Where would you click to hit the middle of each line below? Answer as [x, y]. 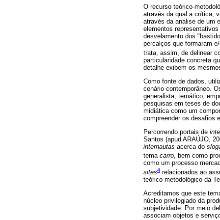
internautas [159, 147]
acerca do [191, 147]
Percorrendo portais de [177, 132]
